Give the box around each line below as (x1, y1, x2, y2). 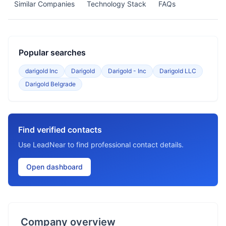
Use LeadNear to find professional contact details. (18, 140, 184, 149)
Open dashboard (26, 162, 83, 171)
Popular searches (19, 47, 86, 58)
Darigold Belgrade (25, 80, 76, 88)
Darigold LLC (159, 67, 196, 75)
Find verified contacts (18, 125, 102, 135)
